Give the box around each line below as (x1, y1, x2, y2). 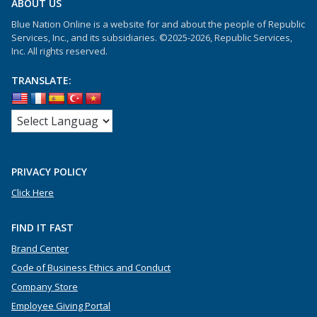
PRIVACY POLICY (11, 165, 87, 179)
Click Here (11, 186, 54, 200)
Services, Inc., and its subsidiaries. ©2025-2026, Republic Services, (11, 31, 292, 45)
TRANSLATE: (11, 74, 71, 88)
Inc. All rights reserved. (11, 45, 108, 58)
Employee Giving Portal (11, 299, 110, 313)
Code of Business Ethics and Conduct (11, 261, 171, 275)
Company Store (11, 280, 78, 294)
